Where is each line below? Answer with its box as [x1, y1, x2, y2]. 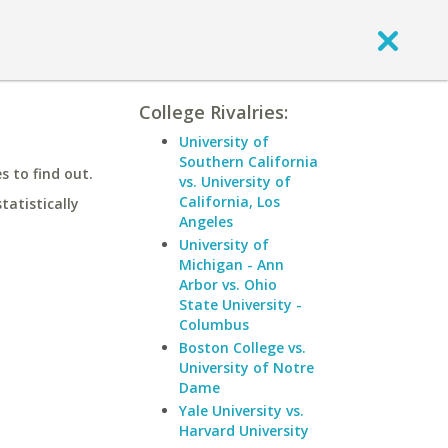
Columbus [179, 315, 249, 334]
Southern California [179, 152, 318, 171]
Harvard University [179, 421, 309, 440]
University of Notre [179, 358, 314, 377]
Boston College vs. [179, 338, 306, 357]
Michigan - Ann [179, 255, 284, 274]
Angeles [179, 212, 233, 231]
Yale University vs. [179, 401, 304, 420]
